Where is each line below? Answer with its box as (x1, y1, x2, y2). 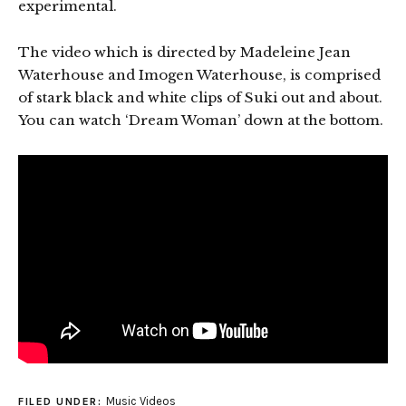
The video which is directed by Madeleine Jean (18, 43, 351, 61)
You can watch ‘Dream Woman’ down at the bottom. (18, 111, 383, 129)
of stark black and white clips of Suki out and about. (18, 88, 382, 106)
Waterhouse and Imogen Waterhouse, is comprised (18, 65, 381, 83)
